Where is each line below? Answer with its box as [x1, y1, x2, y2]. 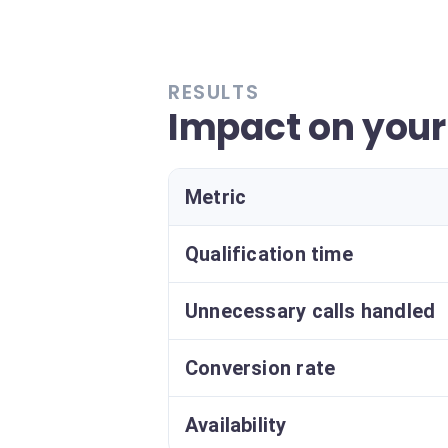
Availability [185, 413, 287, 437]
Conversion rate [185, 356, 336, 380]
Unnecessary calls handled [185, 299, 436, 323]
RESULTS [168, 78, 260, 106]
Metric [185, 185, 247, 209]
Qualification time [185, 242, 353, 266]
